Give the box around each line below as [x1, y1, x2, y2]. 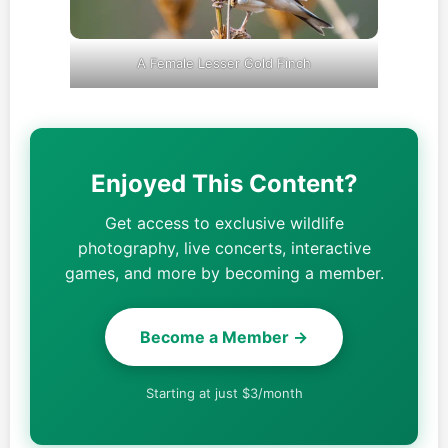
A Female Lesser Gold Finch [137, 54, 311, 71]
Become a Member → [140, 326, 308, 347]
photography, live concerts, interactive [77, 237, 371, 258]
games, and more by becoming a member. [64, 262, 384, 283]
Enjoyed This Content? [90, 168, 358, 198]
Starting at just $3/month [145, 384, 303, 401]
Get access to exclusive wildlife [104, 212, 344, 233]
